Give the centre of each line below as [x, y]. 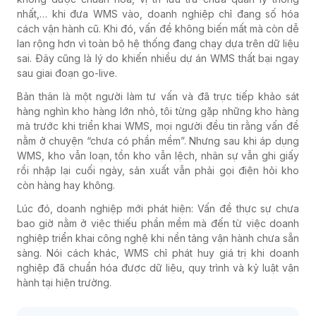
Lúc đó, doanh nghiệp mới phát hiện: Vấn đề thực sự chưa [158, 209]
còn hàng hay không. [66, 186]
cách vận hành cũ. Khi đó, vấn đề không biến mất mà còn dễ [158, 29]
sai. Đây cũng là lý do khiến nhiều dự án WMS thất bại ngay [158, 59]
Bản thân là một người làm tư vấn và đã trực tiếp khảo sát [158, 97]
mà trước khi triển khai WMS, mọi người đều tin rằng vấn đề [158, 126]
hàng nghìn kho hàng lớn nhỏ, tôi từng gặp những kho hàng [158, 111]
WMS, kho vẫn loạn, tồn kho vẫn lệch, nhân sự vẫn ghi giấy [158, 156]
